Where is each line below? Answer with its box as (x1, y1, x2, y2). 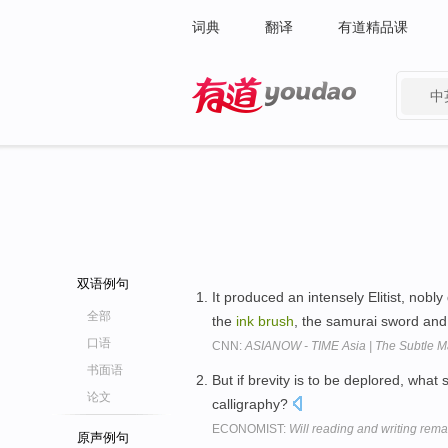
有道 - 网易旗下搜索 (192, 118, 317, 134)
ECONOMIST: (212, 421, 289, 436)
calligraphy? (212, 395, 292, 412)
